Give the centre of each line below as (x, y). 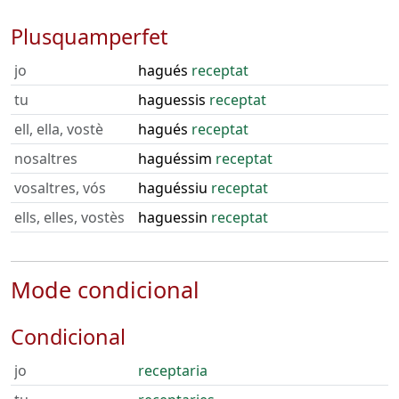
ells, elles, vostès (69, 217)
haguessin (175, 217)
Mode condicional (105, 289)
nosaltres (46, 159)
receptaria (173, 370)
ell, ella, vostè (59, 129)
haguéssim (177, 159)
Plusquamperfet (89, 37)
